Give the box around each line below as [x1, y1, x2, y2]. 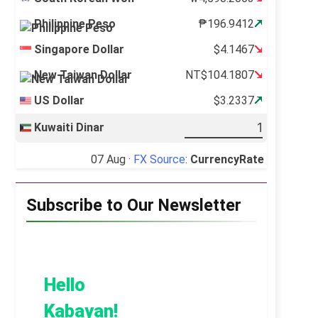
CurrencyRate [190, 153, 264, 167]
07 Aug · [91, 153, 133, 167]
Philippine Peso [34, 16, 116, 31]
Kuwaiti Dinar [34, 120, 105, 134]
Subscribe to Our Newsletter [26, 195, 241, 216]
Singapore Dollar [34, 42, 125, 56]
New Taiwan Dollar [34, 67, 133, 82]
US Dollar [34, 93, 85, 107]
